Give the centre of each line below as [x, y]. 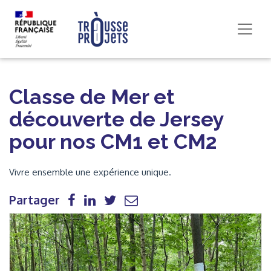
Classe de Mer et [92, 97]
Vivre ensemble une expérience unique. [90, 172]
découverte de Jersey [116, 119]
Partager [34, 200]
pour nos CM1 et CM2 [113, 142]
